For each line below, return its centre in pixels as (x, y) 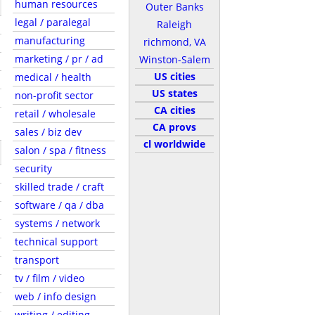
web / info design (56, 296)
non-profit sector (54, 95)
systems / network (57, 223)
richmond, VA (174, 42)
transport (37, 260)
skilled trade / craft (59, 187)
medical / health (53, 77)
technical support (56, 242)
